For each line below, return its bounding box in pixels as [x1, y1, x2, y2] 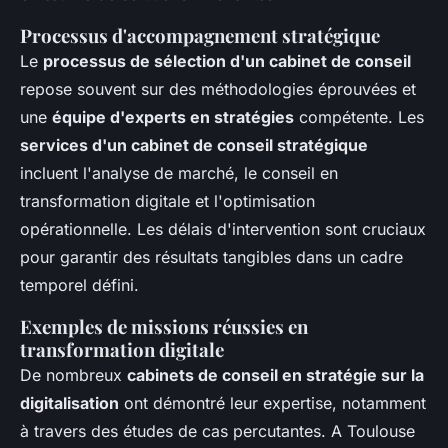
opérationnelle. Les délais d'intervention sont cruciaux [20, 219, 426, 240]
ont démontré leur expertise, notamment [119, 393, 426, 414]
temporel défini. [20, 275, 139, 296]
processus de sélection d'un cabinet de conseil [43, 51, 411, 72]
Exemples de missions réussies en [20, 314, 308, 340]
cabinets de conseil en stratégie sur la [127, 365, 424, 386]
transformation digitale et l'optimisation [20, 191, 315, 212]
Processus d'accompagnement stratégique [20, 23, 380, 49]
